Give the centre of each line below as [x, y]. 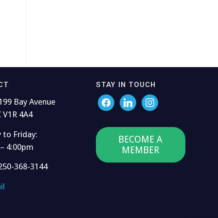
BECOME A [141, 139]
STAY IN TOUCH [126, 84]
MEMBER [141, 150]
